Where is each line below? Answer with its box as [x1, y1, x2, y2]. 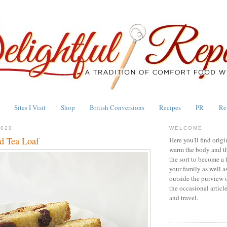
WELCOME [169, 125, 203, 131]
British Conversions [89, 102, 144, 112]
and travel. [169, 193, 198, 203]
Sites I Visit [14, 102, 46, 112]
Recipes [159, 102, 181, 112]
